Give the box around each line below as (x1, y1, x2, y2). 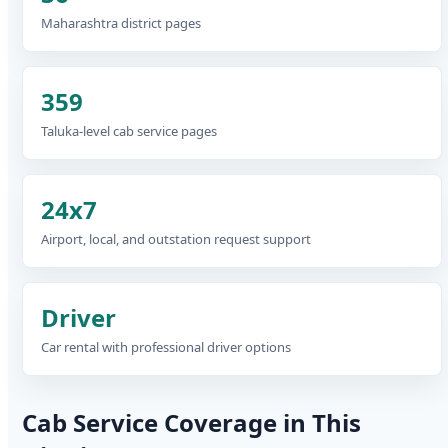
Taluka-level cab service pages (41, 122, 217, 140)
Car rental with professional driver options (41, 338, 291, 356)
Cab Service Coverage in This (22, 406, 361, 439)
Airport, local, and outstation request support (41, 230, 311, 248)
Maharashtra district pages (41, 14, 201, 32)
